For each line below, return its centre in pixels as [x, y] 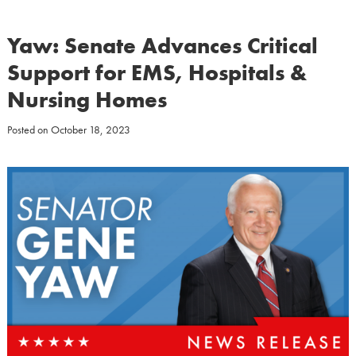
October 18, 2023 [90, 130]
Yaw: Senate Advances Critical [162, 46]
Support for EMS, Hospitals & [157, 73]
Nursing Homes [87, 100]
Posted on [29, 130]
